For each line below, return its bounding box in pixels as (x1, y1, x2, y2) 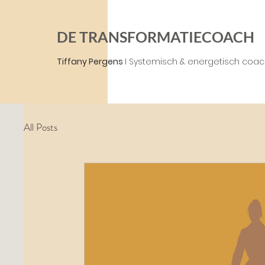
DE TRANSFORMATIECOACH (57, 28, 257, 46)
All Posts (24, 119, 57, 134)
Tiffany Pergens (57, 56, 125, 67)
